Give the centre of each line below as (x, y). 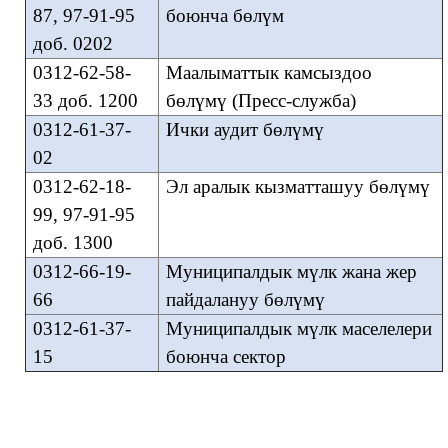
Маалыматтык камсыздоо (268, 72)
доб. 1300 (72, 242)
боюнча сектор (225, 356)
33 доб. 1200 (85, 100)
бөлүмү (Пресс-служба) (260, 100)
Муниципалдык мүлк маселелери (298, 328)
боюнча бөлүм (224, 15)
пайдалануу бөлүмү (245, 299)
